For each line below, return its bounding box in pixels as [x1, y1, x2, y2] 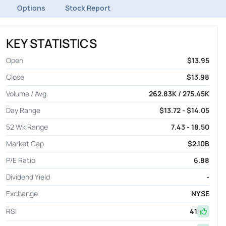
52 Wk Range [6, 122, 48, 132]
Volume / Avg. [6, 89, 48, 99]
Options [17, 3, 46, 13]
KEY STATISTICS [6, 35, 97, 52]
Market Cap [6, 139, 44, 149]
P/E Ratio [6, 155, 35, 165]
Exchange [6, 189, 38, 199]
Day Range [6, 105, 40, 116]
